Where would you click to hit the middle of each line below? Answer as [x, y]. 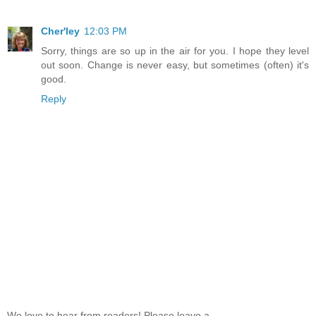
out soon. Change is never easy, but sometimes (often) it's [175, 65]
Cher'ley [60, 31]
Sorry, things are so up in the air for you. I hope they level [175, 50]
